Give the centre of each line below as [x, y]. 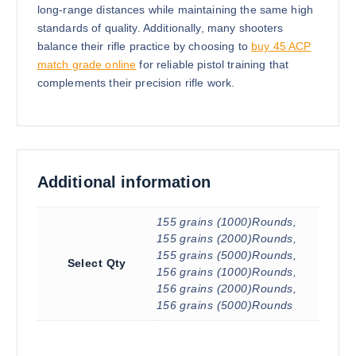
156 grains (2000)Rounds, [226, 288]
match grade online [87, 65]
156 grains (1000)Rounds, [226, 271]
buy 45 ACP [281, 46]
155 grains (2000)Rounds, [226, 238]
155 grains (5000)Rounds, [226, 255]
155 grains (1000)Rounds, [226, 221]
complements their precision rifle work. [136, 83]
